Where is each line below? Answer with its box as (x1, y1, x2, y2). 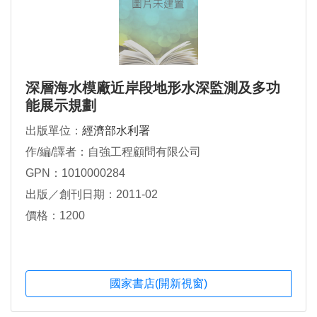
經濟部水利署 (82, 124, 150, 137)
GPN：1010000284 (25, 166, 125, 179)
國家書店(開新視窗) (110, 277, 207, 290)
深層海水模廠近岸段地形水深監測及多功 (25, 79, 280, 96)
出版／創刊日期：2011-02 (25, 188, 158, 200)
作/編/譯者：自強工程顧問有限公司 (25, 145, 201, 158)
